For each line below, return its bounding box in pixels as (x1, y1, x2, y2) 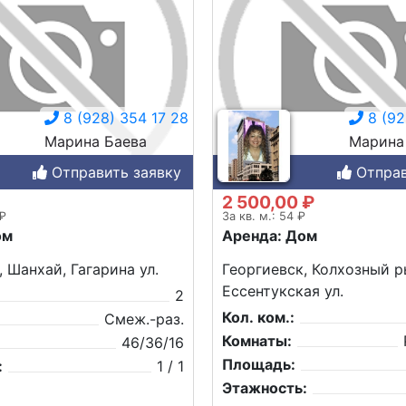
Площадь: (222, 354, 295, 373)
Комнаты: (222, 331, 292, 350)
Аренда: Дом (222, 226, 317, 245)
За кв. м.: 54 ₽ (222, 208, 305, 223)
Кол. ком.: (222, 307, 295, 326)
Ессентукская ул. (222, 281, 343, 300)
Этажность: (222, 378, 307, 397)
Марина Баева (44, 131, 147, 150)
